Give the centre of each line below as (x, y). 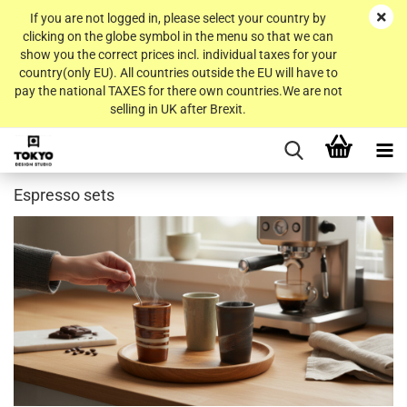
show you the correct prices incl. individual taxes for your (178, 55)
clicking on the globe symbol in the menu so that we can (178, 36)
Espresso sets (64, 195)
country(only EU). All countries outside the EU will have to (178, 73)
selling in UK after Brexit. (178, 109)
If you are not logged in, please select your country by (178, 18)
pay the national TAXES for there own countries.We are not (178, 91)
